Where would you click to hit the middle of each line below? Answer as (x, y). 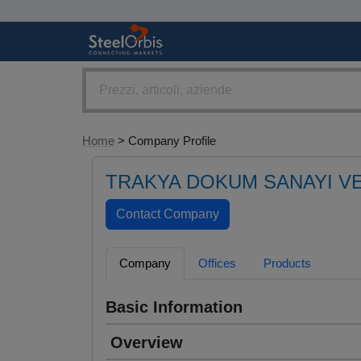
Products (287, 263)
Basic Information (174, 307)
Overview (147, 343)
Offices (217, 263)
